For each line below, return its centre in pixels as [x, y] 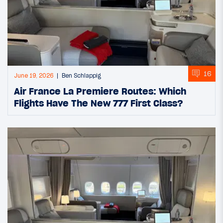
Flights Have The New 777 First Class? [99, 103]
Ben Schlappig [81, 76]
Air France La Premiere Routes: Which [100, 91]
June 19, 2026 [34, 76]
